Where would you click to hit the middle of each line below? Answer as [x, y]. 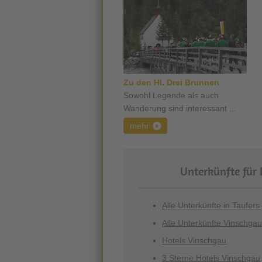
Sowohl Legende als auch [171, 95]
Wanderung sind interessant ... [180, 108]
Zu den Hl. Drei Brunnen [171, 82]
